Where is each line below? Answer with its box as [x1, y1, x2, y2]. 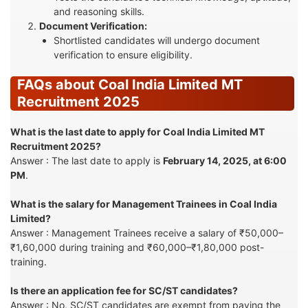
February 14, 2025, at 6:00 [163, 154, 287, 166]
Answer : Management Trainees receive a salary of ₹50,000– [10, 226, 283, 239]
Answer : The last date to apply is [10, 154, 163, 166]
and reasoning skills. [54, 5, 144, 17]
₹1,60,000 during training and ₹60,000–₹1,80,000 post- [10, 241, 264, 253]
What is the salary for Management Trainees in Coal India [10, 197, 277, 210]
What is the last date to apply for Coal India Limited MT [10, 125, 265, 137]
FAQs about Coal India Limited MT [17, 76, 243, 93]
